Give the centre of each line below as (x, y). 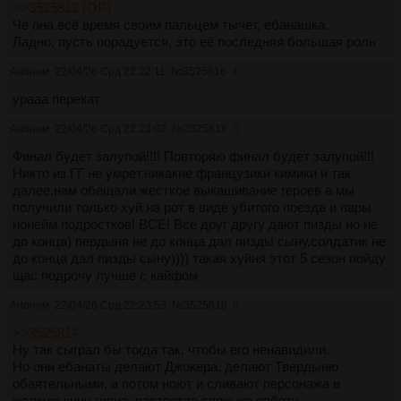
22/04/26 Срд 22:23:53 (111, 305)
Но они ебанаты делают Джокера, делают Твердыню (175, 366)
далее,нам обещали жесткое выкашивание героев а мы (183, 190)
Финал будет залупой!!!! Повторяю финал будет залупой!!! (193, 156)
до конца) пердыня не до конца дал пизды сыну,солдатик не (199, 241)
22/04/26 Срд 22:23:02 (111, 128)
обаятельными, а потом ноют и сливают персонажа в (176, 383)
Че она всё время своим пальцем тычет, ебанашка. (171, 24)
